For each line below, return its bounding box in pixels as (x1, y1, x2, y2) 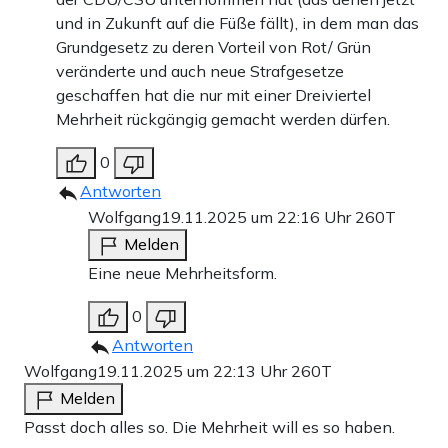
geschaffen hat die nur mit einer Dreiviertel (56, 85, 371, 106)
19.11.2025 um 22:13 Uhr (97, 361, 291, 382)
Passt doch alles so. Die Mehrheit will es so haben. (24, 417, 395, 438)
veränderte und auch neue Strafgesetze (56, 61, 344, 82)
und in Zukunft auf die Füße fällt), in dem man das (56, 13, 419, 34)
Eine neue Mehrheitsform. (88, 263, 277, 284)
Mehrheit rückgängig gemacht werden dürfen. (56, 109, 390, 130)
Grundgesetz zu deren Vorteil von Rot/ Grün (56, 37, 371, 58)
